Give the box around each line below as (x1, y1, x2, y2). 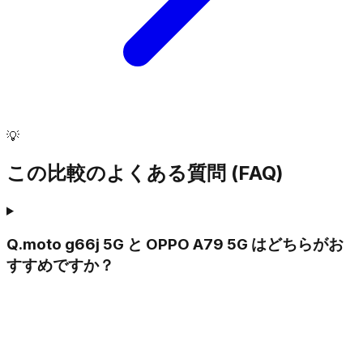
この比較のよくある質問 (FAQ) (6, 161, 284, 185)
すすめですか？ (6, 255, 114, 275)
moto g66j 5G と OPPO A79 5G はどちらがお (23, 234, 344, 254)
